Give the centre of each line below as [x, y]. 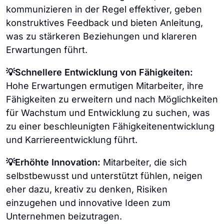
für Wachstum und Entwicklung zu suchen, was [108, 112]
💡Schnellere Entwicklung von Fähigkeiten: [99, 72]
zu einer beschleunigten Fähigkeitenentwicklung [110, 126]
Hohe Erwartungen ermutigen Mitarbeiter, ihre [105, 85]
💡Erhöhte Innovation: [53, 162]
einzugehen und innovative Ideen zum [88, 202]
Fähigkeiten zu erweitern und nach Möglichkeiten [112, 99]
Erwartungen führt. [47, 49]
